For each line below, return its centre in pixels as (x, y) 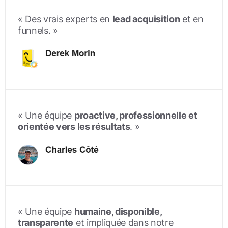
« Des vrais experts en (65, 19)
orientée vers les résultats (74, 126)
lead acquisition (146, 19)
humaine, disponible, (118, 212)
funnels (33, 30)
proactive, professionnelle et (136, 115)
